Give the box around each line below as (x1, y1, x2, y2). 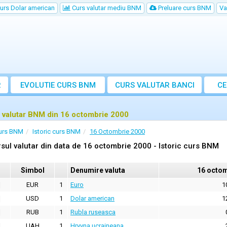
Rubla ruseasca (70, 208, 116, 216)
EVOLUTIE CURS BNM (20, 81, 96, 90)
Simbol (20, 166, 45, 175)
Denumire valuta (70, 166, 125, 175)
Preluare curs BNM (157, 4, 211, 12)
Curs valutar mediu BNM (70, 4, 141, 12)
